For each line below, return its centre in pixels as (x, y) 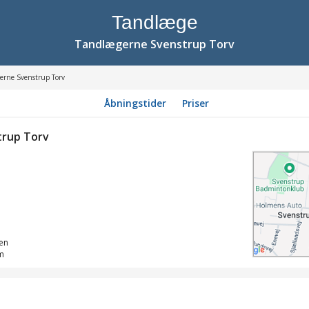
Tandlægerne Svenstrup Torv (154, 44)
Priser (195, 103)
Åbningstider (135, 103)
